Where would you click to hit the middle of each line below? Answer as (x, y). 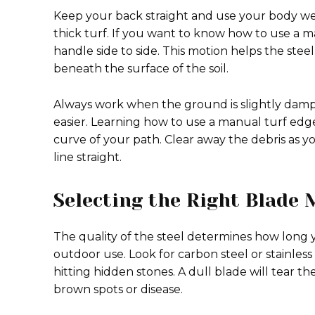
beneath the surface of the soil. (141, 69)
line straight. (88, 157)
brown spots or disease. (118, 289)
